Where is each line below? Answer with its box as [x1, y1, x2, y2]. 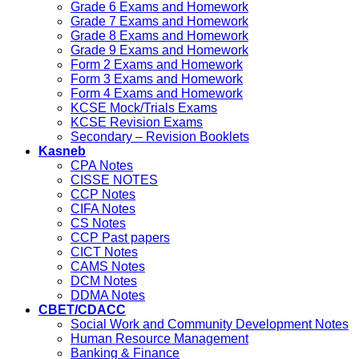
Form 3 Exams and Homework [71, 72, 243, 87]
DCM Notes [71, 274, 137, 288]
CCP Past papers [71, 231, 170, 245]
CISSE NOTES [71, 173, 158, 188]
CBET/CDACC [38, 303, 126, 317]
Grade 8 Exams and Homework [71, 29, 248, 43]
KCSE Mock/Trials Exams [71, 101, 217, 115]
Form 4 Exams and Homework [71, 87, 243, 101]
